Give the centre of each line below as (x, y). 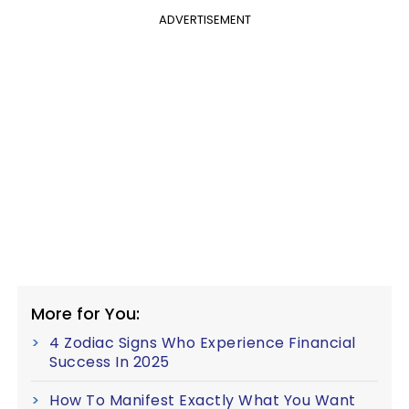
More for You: (85, 314)
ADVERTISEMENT (204, 20)
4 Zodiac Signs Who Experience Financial (203, 343)
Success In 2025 (110, 362)
